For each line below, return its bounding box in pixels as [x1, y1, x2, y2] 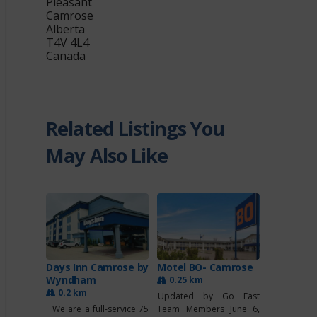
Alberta [46, 21, 86, 38]
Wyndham [46, 273, 96, 287]
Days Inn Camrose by [46, 260, 149, 275]
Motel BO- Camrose [157, 260, 253, 275]
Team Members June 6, [157, 303, 260, 316]
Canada [46, 48, 86, 64]
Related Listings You [46, 115, 225, 142]
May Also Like [46, 142, 168, 169]
